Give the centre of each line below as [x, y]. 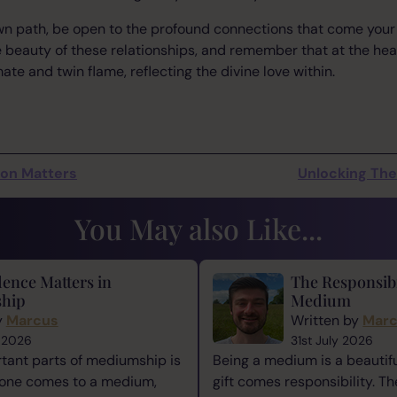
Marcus [32, 320]
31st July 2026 [332, 340]
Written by [327, 320]
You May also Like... [198, 228]
